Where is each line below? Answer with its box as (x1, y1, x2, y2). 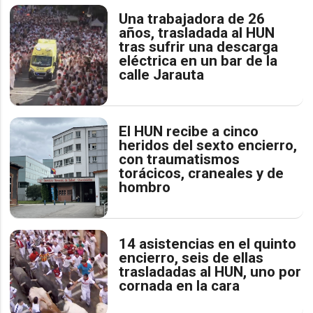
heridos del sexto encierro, (119, 136, 298, 154)
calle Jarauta (119, 66, 205, 83)
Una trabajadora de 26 (119, 10, 265, 27)
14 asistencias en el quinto (119, 235, 297, 252)
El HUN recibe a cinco (119, 122, 259, 140)
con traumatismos (119, 150, 240, 168)
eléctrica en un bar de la (119, 52, 278, 69)
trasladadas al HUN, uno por (119, 263, 302, 280)
